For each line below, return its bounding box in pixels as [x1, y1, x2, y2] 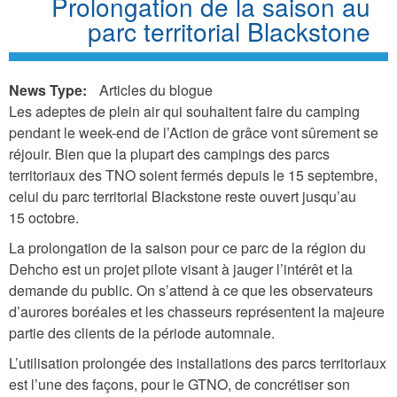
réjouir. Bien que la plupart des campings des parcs [9, 143, 330, 164]
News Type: [9, 79, 90, 100]
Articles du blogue [99, 79, 213, 100]
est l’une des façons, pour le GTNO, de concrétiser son [9, 373, 350, 394]
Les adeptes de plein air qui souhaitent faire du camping [9, 100, 360, 121]
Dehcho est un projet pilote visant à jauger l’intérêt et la [9, 258, 353, 279]
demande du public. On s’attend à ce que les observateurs [9, 279, 373, 300]
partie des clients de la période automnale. [9, 322, 275, 343]
